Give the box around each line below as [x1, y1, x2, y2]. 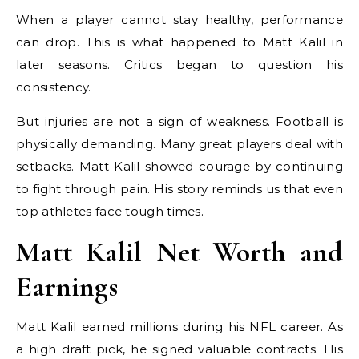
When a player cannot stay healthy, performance [16, 12, 343, 27]
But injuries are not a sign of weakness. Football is [16, 114, 343, 129]
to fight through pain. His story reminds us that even [16, 181, 343, 196]
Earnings [16, 269, 118, 304]
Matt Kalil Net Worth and [16, 235, 343, 269]
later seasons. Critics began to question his [16, 57, 343, 72]
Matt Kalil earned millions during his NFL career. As [16, 319, 343, 334]
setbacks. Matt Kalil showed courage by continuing [16, 159, 343, 174]
